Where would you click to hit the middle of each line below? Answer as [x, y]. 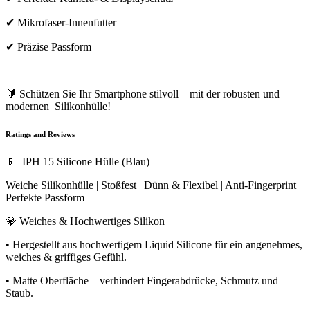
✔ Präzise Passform [48, 46]
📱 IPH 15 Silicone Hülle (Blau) [77, 161]
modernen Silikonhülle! [58, 106]
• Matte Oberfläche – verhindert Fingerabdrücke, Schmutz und [142, 280]
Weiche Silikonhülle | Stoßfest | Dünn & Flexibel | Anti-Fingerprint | [153, 185]
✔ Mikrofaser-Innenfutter [61, 22]
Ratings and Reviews [40, 134]
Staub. [19, 293]
